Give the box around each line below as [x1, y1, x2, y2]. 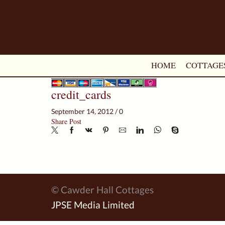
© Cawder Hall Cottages [51, 183, 154, 195]
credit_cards [51, 86, 111, 103]
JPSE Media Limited [51, 198, 135, 210]
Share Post [51, 116, 81, 126]
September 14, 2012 [51, 106, 114, 116]
